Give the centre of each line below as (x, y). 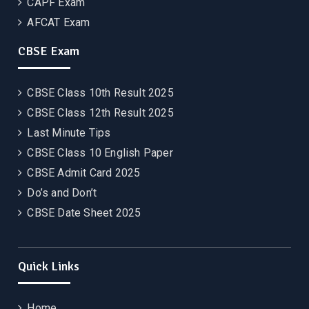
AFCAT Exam (59, 23)
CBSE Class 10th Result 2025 (100, 93)
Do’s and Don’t (62, 193)
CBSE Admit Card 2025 (84, 173)
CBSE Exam (49, 51)
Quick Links (49, 267)
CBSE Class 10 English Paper (100, 153)
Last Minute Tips (69, 133)
